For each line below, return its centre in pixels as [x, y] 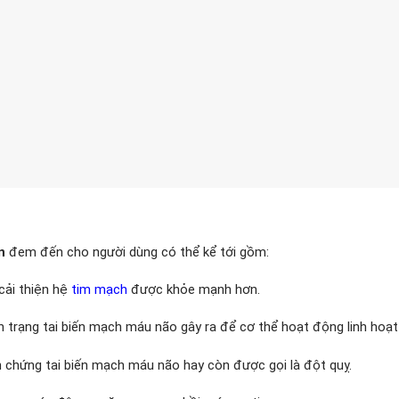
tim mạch [99, 290]
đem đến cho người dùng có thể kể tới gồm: [137, 252]
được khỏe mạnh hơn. [194, 290]
